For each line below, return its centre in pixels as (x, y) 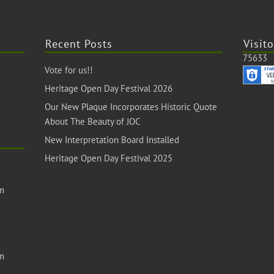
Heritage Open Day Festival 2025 (108, 158)
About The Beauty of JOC (92, 121)
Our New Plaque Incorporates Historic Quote (131, 107)
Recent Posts (79, 44)
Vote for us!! (68, 70)
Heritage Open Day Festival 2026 (108, 88)
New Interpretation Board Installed (112, 140)
